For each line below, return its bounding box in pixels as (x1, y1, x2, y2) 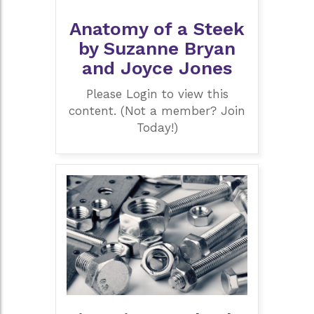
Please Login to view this (86, 86, 228, 101)
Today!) (136, 120, 178, 135)
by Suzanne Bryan (78, 38, 235, 60)
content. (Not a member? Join (69, 103, 245, 118)
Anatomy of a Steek (69, 18, 245, 40)
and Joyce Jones (81, 57, 233, 79)
